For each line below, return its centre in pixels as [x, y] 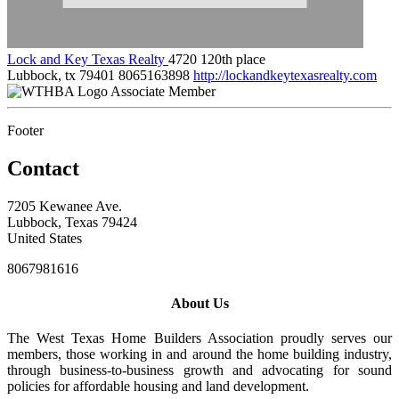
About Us [199, 303]
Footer [25, 130]
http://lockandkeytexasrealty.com [285, 75]
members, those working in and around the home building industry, [199, 354]
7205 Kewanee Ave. [65, 206]
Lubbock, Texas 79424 [72, 222]
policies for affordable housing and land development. [160, 387]
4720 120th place [217, 59]
